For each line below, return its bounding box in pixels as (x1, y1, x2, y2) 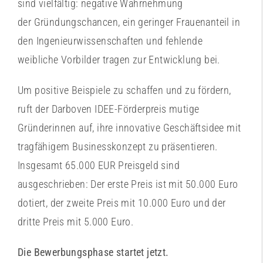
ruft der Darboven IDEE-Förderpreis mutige (18, 103, 200, 115)
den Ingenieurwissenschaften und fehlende (18, 35, 203, 47)
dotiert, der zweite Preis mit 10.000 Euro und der (18, 197, 226, 209)
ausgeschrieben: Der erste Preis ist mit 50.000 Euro (18, 178, 238, 190)
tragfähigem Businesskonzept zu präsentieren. (18, 140, 218, 153)
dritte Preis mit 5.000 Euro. (18, 215, 134, 228)
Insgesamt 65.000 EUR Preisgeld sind (18, 159, 180, 171)
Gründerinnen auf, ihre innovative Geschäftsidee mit (18, 122, 241, 134)
